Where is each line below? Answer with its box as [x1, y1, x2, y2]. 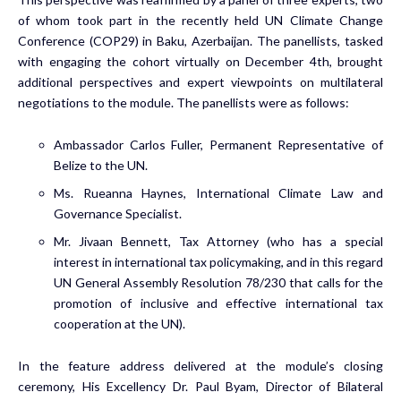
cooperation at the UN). [54, 315, 185, 331]
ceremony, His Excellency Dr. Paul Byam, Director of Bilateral [18, 378, 383, 394]
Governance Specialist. [54, 205, 182, 221]
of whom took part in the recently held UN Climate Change [18, 12, 383, 28]
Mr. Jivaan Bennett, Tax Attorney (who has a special [54, 233, 383, 249]
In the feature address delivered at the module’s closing [18, 357, 383, 373]
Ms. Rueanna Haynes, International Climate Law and [54, 184, 383, 200]
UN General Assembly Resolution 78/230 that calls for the [54, 274, 383, 290]
